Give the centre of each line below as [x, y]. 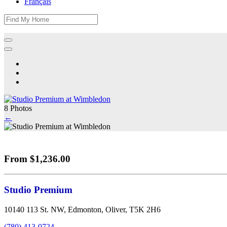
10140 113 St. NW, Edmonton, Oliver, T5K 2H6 [82, 209]
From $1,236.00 [37, 159]
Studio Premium [38, 190]
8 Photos [18, 108]
